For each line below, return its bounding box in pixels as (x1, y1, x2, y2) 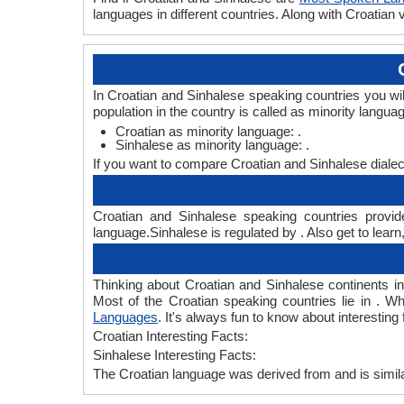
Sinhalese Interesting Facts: (93, 347, 256, 363)
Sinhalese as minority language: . (115, 137, 309, 152)
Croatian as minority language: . (115, 124, 301, 139)
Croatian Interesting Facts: (93, 328, 248, 344)
